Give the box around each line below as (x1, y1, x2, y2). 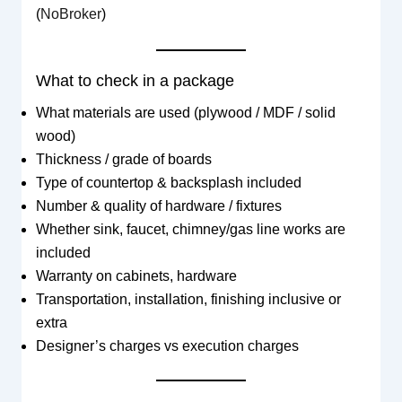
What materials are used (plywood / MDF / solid (35, 104, 336, 120)
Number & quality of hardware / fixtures (35, 197, 282, 214)
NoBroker (39, 6, 101, 22)
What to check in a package (35, 71, 234, 90)
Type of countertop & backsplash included (35, 174, 301, 190)
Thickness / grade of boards (35, 151, 212, 167)
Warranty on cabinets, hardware (35, 267, 237, 284)
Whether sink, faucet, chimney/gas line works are (35, 221, 345, 237)
